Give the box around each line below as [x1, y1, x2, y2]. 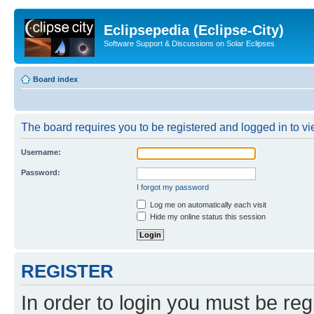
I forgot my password [137, 182, 209, 191]
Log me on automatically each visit [148, 200, 266, 209]
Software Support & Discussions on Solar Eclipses [104, 39, 275, 48]
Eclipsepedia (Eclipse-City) [104, 22, 284, 38]
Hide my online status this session [148, 212, 266, 221]
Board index [33, 74, 78, 83]
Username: [21, 147, 61, 156]
